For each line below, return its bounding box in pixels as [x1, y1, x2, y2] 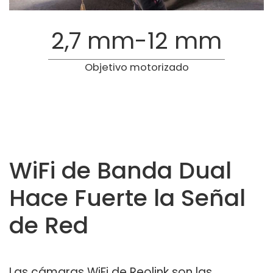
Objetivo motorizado [84, 60, 189, 74]
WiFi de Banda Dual [9, 154, 232, 187]
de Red [9, 209, 88, 242]
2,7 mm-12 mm [51, 24, 222, 57]
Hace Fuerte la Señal [9, 182, 246, 214]
